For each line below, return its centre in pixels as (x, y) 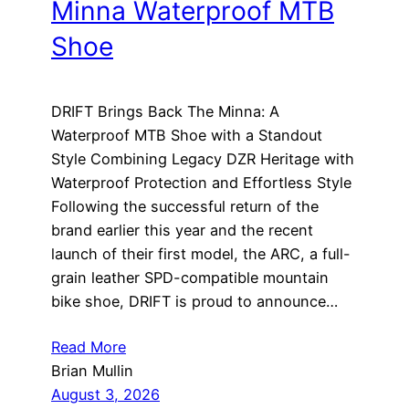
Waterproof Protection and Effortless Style (201, 182)
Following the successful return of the (185, 206)
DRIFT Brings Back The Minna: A (165, 111)
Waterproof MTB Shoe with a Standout (187, 135)
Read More (89, 346)
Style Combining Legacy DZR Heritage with (203, 158)
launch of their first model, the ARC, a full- (201, 253)
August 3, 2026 (105, 394)
